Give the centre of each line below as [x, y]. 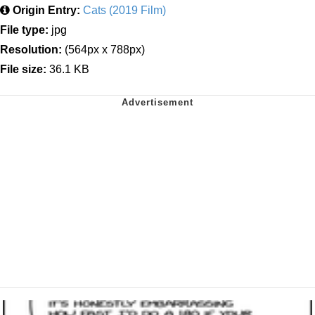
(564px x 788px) [103, 50]
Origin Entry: [46, 11]
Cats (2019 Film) [124, 11]
